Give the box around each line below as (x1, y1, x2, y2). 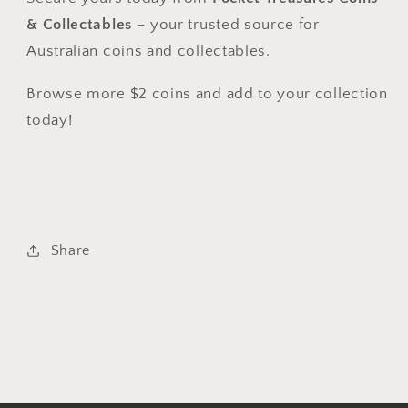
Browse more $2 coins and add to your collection (26, 84, 388, 102)
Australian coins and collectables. (26, 42, 270, 60)
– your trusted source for (131, 15, 320, 34)
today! (26, 110, 73, 128)
